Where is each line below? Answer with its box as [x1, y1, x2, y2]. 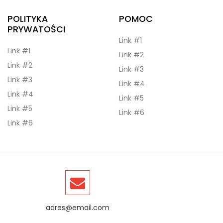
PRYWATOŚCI [7, 23, 65, 36]
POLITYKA [7, 13, 48, 25]
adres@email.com [46, 203, 110, 213]
